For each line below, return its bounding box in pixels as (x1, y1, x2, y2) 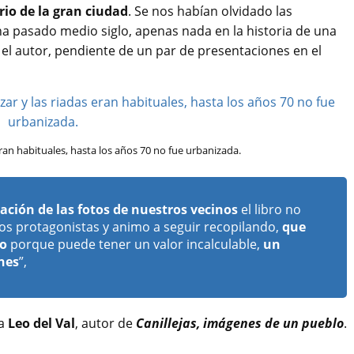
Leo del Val (8, 314, 75, 333)
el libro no (238, 201, 301, 219)
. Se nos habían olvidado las (128, 2, 292, 21)
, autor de (75, 314, 136, 333)
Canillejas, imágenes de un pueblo (136, 314, 344, 333)
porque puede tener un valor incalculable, (7, 235, 263, 254)
